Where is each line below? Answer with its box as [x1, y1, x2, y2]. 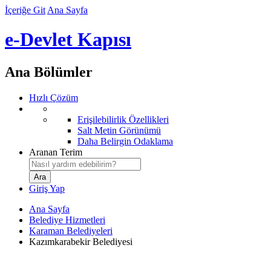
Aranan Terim [29, 146, 82, 157]
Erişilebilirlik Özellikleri [77, 114, 169, 125]
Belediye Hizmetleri [29, 214, 105, 225]
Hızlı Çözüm [29, 92, 78, 103]
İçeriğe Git [5, 5, 45, 15]
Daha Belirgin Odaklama [77, 135, 173, 146]
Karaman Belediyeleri [29, 225, 113, 236]
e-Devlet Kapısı [5, 28, 131, 51]
